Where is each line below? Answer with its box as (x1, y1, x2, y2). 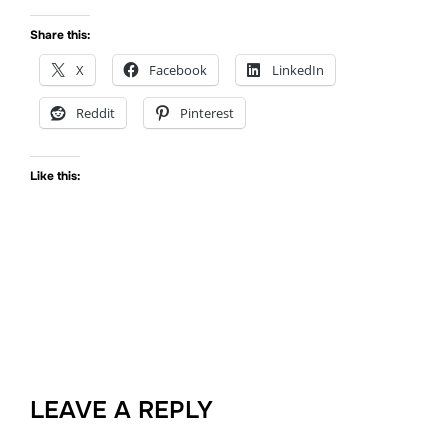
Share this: (30, 26, 90, 43)
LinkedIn (272, 60, 324, 79)
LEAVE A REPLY (30, 394, 213, 425)
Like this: (30, 167, 80, 184)
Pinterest (180, 103, 234, 122)
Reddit (76, 103, 115, 122)
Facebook (149, 60, 207, 79)
